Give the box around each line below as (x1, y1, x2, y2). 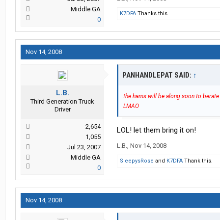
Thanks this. (136, 10, 169, 17)
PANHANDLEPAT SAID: (122, 71, 193, 80)
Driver (54, 106, 71, 113)
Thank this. (183, 158, 213, 165)
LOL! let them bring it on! (117, 126, 196, 135)
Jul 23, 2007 (67, 143, 101, 151)
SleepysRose (120, 158, 154, 165)
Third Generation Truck (30, 98, 94, 106)
